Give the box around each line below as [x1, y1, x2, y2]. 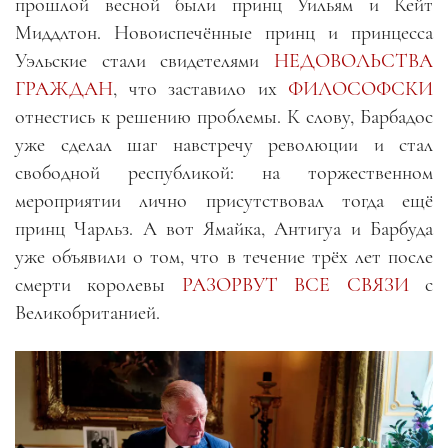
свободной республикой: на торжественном [15, 160, 433, 185]
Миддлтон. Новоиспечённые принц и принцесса [15, 20, 433, 45]
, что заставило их [113, 76, 288, 101]
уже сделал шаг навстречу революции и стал [15, 132, 433, 157]
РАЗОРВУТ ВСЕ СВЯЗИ [181, 272, 409, 297]
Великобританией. [15, 300, 160, 325]
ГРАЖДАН [15, 76, 113, 101]
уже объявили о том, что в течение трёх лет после [15, 244, 433, 269]
